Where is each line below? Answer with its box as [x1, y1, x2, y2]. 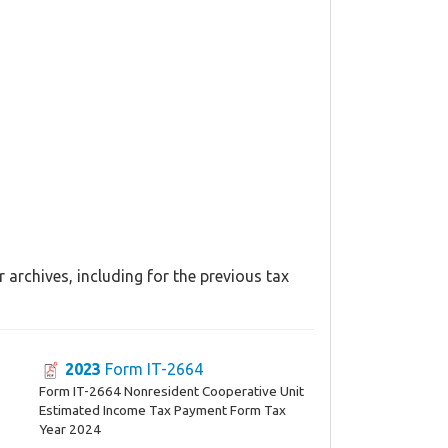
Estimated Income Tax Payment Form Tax [38, 401, 286, 418]
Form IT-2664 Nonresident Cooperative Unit [38, 382, 304, 399]
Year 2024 [38, 420, 101, 437]
